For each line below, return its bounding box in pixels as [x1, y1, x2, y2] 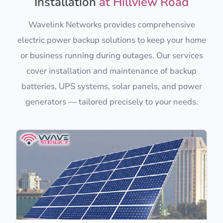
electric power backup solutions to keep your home [17, 34, 206, 46]
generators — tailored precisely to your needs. [25, 96, 198, 108]
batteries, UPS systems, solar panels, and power [21, 80, 202, 92]
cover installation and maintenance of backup [26, 65, 197, 77]
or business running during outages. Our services [20, 49, 203, 61]
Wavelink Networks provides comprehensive [28, 18, 195, 30]
